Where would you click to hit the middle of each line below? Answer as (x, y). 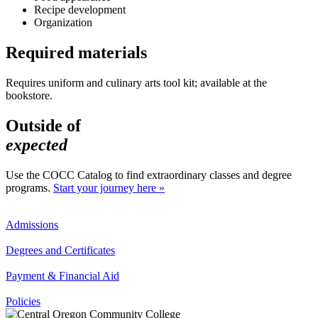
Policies (23, 301)
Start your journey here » (109, 187)
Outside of (43, 125)
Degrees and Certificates (60, 250)
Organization (63, 22)
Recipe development (81, 9)
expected (37, 144)
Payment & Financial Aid (62, 275)
